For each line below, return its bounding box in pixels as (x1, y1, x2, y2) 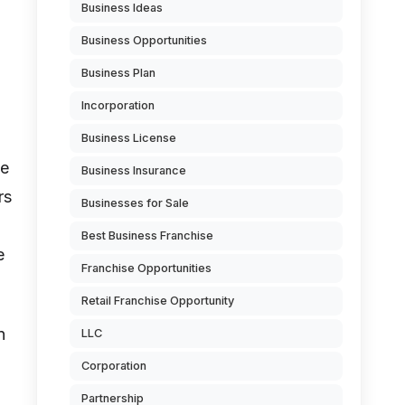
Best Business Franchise (81, 229, 213, 242)
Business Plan (81, 66, 155, 80)
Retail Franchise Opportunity (81, 294, 234, 307)
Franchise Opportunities (81, 261, 212, 275)
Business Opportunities (81, 33, 207, 47)
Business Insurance (81, 164, 186, 177)
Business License (81, 131, 176, 145)
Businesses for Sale (81, 196, 189, 210)
